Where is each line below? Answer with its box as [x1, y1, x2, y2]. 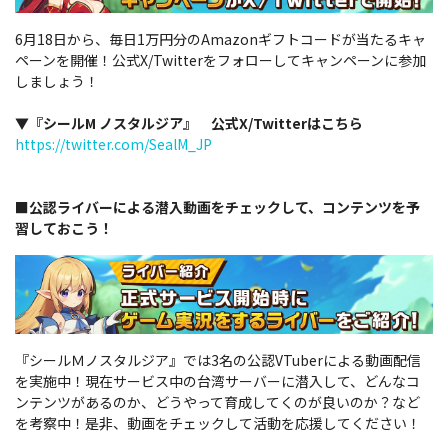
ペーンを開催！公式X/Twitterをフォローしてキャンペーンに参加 [15, 50, 426, 71]
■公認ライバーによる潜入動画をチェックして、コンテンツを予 [15, 197, 420, 218]
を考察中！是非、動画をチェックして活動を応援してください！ [15, 412, 421, 433]
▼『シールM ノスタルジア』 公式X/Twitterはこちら [15, 113, 363, 134]
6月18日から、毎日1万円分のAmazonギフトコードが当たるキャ [15, 29, 426, 50]
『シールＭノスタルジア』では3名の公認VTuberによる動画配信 [15, 349, 421, 370]
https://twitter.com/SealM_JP [15, 134, 212, 155]
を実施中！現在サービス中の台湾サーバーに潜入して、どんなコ [15, 370, 420, 391]
